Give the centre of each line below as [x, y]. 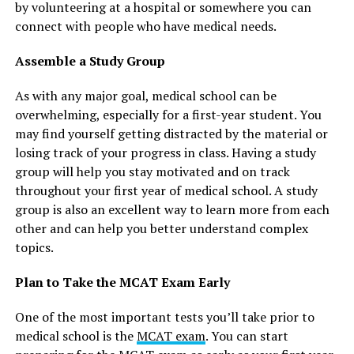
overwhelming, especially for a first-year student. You [168, 115]
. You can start [247, 336]
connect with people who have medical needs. [145, 26]
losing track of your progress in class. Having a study [165, 153]
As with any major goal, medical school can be [145, 96]
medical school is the [75, 336]
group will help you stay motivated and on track [152, 172]
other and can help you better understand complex [161, 229]
